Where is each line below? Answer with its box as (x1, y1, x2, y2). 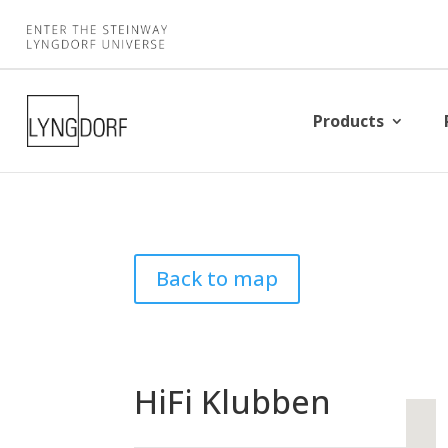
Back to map (156, 264, 279, 292)
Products (313, 109, 385, 132)
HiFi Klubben (134, 380, 332, 424)
